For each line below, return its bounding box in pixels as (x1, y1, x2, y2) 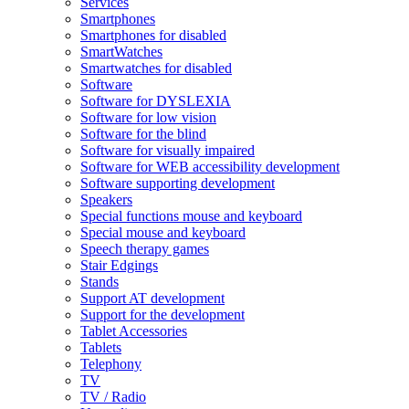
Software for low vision (80, 110, 216, 125)
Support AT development (80, 290, 225, 306)
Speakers (80, 192, 132, 207)
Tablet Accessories (80, 323, 187, 339)
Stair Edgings (80, 257, 158, 273)
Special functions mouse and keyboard (80, 208, 302, 224)
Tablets (80, 340, 121, 355)
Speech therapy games (80, 241, 209, 257)
